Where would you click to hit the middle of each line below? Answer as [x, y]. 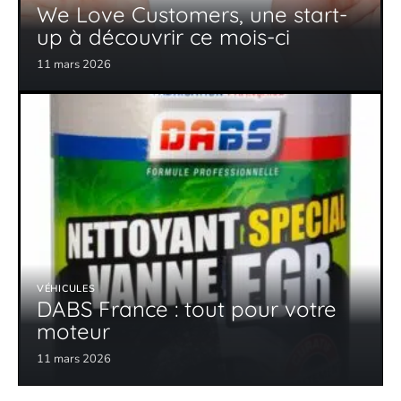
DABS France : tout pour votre [187, 309]
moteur [73, 332]
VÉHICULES [66, 289]
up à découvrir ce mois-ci [163, 37]
